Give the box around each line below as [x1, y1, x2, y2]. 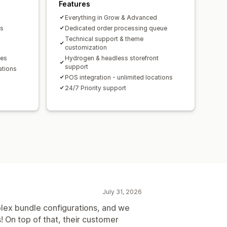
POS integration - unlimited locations [65, 73, 173, 81]
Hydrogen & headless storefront [65, 54, 159, 62]
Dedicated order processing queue [65, 24, 167, 32]
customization [65, 43, 107, 51]
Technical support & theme [65, 34, 143, 43]
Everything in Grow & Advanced [65, 13, 157, 21]
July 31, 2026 [102, 187, 142, 196]
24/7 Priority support [65, 84, 126, 92]
